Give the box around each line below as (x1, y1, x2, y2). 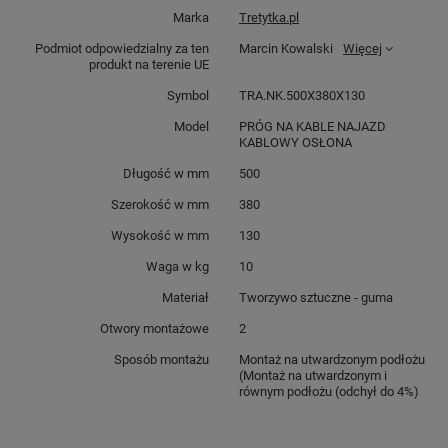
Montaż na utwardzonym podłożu (239, 352, 425, 367)
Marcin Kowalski (239, 41, 333, 56)
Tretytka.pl (239, 10, 299, 25)
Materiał (162, 290, 209, 305)
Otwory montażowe (100, 321, 209, 336)
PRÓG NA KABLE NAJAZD (239, 119, 386, 134)
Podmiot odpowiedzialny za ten (35, 41, 209, 56)
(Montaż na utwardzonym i (239, 368, 387, 383)
